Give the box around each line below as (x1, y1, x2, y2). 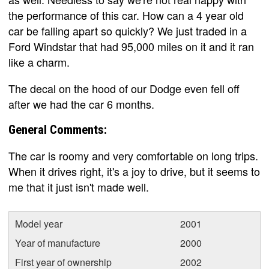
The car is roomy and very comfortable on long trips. (8, 147, 258, 163)
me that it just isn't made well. (8, 178, 149, 195)
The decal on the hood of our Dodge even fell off (8, 80, 240, 96)
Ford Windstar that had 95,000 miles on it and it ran (8, 38, 254, 54)
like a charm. (8, 53, 70, 70)
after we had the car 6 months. (8, 95, 154, 112)
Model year (15, 216, 62, 231)
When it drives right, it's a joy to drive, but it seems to (8, 163, 260, 179)
